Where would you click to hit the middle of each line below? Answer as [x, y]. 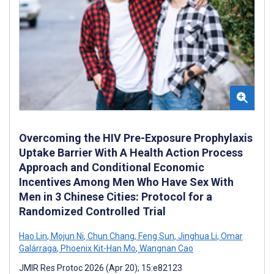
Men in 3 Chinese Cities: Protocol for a [116, 196]
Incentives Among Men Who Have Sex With [126, 182]
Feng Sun [155, 236]
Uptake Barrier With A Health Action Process [131, 152]
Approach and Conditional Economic [112, 167]
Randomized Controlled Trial [92, 211]
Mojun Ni [66, 236]
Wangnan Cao [165, 248]
